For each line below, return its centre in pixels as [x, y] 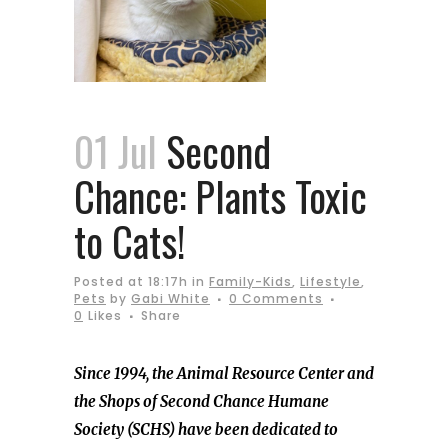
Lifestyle [330, 281]
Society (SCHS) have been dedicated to [206, 429]
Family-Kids [250, 281]
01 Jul [115, 151]
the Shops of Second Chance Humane [201, 401]
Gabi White [170, 298]
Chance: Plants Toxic [220, 196]
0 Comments [276, 298]
